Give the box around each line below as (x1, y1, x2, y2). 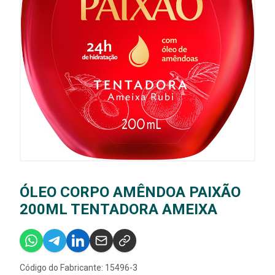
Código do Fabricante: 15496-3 (20, 262, 137, 273)
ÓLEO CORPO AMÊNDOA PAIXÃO (20, 183, 241, 201)
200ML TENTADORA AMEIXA (20, 200, 217, 218)
